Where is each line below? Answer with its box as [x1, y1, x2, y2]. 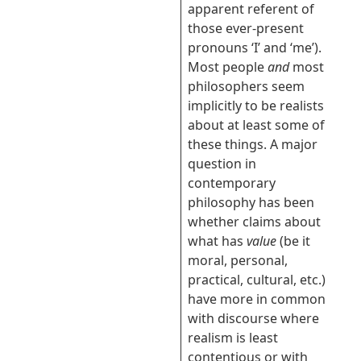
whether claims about [188, 213, 321, 230]
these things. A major [188, 135, 317, 153]
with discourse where [188, 309, 319, 327]
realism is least [188, 329, 278, 346]
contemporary [188, 174, 276, 192]
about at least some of [188, 116, 325, 134]
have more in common [188, 290, 326, 308]
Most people [188, 58, 268, 76]
